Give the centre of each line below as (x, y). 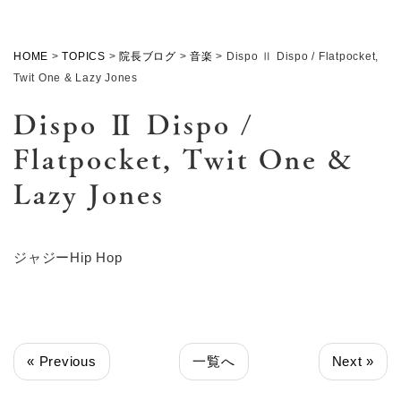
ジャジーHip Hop (68, 258)
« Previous (62, 362)
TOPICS (84, 57)
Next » (353, 362)
